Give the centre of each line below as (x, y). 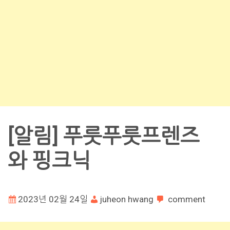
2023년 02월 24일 (53, 199)
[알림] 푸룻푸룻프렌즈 (104, 136)
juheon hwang (127, 199)
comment (187, 199)
